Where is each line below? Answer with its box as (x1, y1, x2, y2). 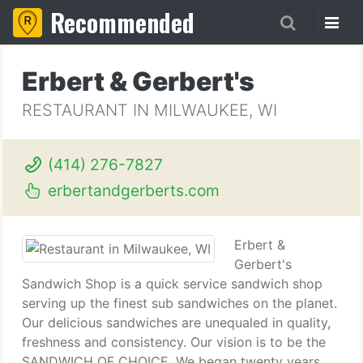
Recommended (50, 4, 194, 41)
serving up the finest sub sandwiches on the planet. (22, 295, 337, 311)
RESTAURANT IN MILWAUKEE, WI (22, 100, 277, 120)
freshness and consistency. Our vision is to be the (22, 334, 326, 350)
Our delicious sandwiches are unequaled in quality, (22, 314, 331, 331)
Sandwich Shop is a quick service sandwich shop (22, 275, 322, 292)
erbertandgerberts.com (43, 181, 220, 200)
